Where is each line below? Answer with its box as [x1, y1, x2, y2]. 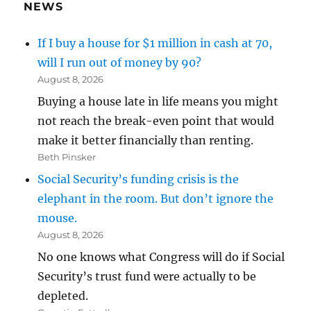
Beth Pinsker [37, 151, 96, 163]
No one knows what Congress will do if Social [37, 250, 285, 264]
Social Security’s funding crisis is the [37, 172, 239, 187]
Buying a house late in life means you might [37, 94, 279, 109]
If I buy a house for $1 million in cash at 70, [37, 36, 273, 51]
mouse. [37, 211, 78, 226]
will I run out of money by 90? [37, 56, 202, 70]
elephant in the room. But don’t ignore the [37, 192, 274, 206]
